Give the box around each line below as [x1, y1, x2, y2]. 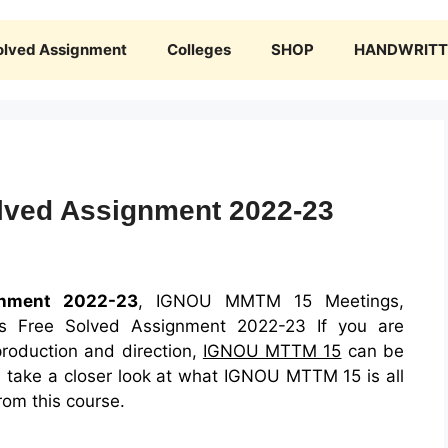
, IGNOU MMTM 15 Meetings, [138, 291, 404, 312]
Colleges [167, 40, 231, 59]
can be [341, 341, 405, 362]
